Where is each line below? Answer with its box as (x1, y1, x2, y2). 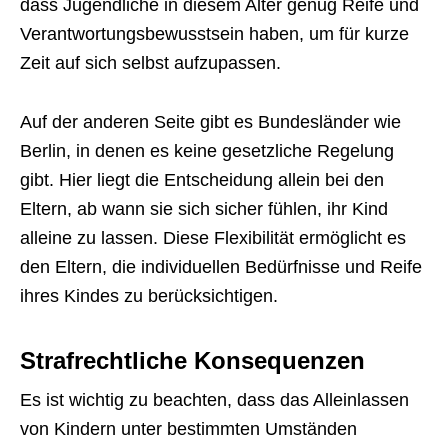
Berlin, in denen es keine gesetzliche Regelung (20, 141, 394, 161)
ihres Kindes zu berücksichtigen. (20, 286, 278, 306)
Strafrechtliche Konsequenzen (20, 347, 365, 374)
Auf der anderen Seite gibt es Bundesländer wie (20, 112, 401, 132)
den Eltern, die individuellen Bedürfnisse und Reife (20, 257, 422, 277)
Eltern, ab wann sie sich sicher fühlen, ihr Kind (20, 199, 388, 219)
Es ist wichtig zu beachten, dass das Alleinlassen (20, 390, 409, 410)
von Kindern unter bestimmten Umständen (20, 419, 357, 439)
